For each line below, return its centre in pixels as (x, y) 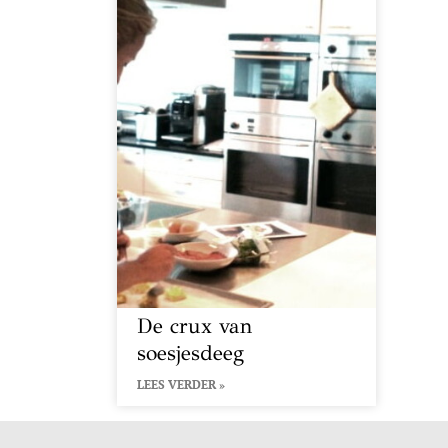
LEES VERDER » (181, 384)
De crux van (195, 325)
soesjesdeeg (190, 352)
